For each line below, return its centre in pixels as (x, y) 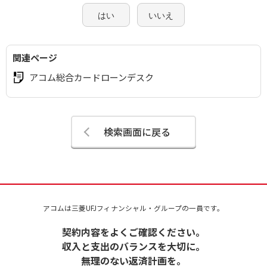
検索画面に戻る (137, 131)
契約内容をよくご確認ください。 (133, 232)
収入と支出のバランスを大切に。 (133, 246)
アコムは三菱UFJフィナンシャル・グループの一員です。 (133, 208)
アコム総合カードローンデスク (91, 77)
